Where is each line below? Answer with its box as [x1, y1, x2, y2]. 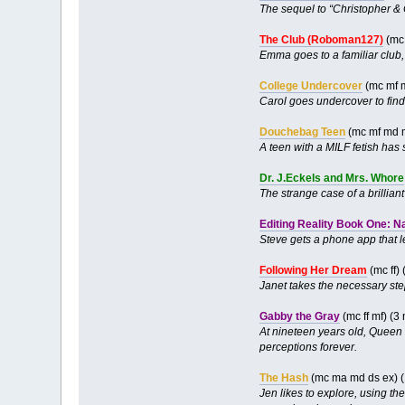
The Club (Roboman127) [259, 33, 383, 46]
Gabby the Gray [259, 309, 340, 323]
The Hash [259, 371, 308, 384]
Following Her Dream [259, 263, 367, 277]
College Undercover [259, 79, 363, 92]
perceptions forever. [259, 340, 357, 353]
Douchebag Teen [259, 125, 345, 138]
